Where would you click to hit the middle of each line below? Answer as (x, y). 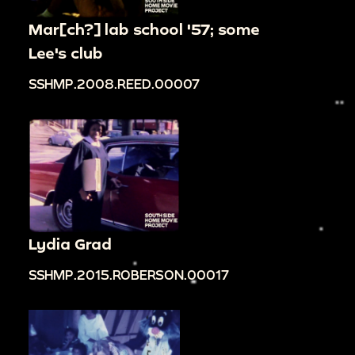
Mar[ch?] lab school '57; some (144, 29)
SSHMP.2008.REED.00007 (114, 84)
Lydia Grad (70, 244)
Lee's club (66, 52)
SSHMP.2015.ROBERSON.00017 (129, 275)
